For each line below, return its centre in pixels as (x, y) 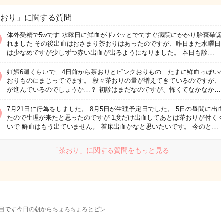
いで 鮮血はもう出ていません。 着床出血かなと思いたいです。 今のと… (112, 127)
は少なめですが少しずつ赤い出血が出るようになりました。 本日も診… (110, 53)
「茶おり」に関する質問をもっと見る (110, 150)
